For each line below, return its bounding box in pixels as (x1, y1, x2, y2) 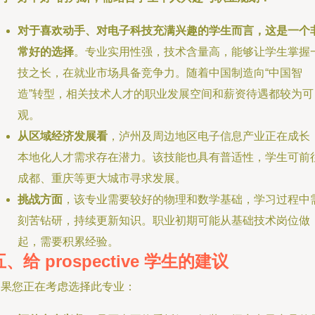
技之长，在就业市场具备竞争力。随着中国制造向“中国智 (18, 67, 302, 79)
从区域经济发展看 (18, 130, 108, 142)
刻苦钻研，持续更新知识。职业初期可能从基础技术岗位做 (18, 214, 310, 226)
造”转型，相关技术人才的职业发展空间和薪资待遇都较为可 (18, 88, 314, 100)
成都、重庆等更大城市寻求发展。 (18, 172, 186, 184)
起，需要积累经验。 (18, 236, 119, 247)
